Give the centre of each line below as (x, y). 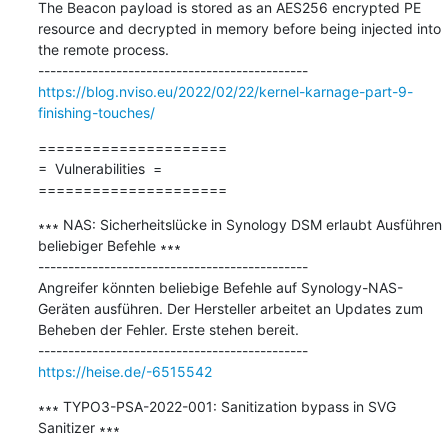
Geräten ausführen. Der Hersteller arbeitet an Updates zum (230, 308)
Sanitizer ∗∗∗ (78, 427)
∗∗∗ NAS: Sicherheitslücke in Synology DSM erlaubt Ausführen (239, 224)
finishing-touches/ (96, 112)
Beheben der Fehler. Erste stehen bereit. (168, 329)
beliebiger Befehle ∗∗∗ (109, 245)
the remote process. (103, 49)
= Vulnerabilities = (99, 168)
